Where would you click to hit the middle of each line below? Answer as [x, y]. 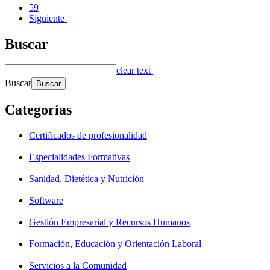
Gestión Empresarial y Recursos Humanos [109, 222]
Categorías [38, 109]
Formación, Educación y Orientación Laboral [115, 243]
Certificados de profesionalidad [88, 135]
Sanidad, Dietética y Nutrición [86, 178]
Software [46, 200]
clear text [133, 70]
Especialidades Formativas [79, 157]
